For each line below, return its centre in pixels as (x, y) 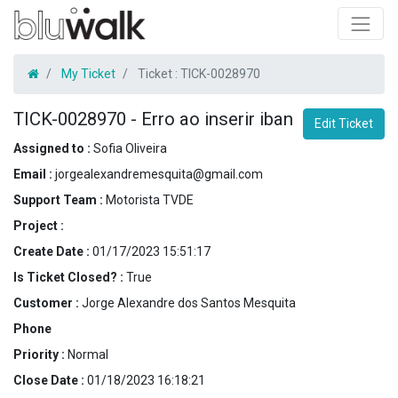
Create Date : (53, 251)
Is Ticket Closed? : (70, 277)
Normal (88, 354)
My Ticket (88, 73)
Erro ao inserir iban (217, 119)
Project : (39, 225)
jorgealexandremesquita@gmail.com (159, 174)
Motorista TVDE (150, 199)
